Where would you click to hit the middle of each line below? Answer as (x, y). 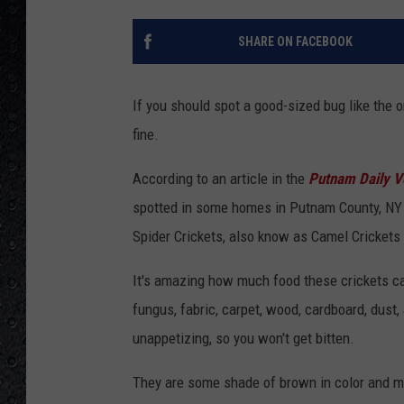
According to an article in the (219, 179)
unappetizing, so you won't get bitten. (243, 339)
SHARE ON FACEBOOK (295, 42)
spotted (155, 208)
